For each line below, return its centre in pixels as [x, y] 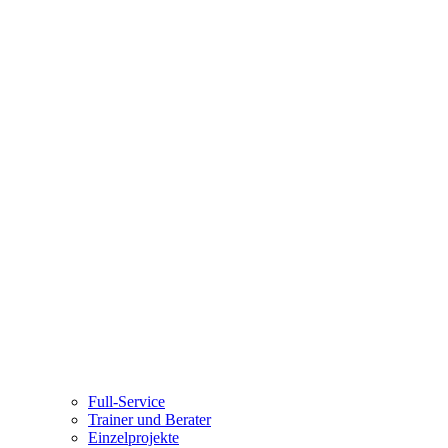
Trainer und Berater [149, 419]
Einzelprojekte [133, 437]
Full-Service [126, 401]
